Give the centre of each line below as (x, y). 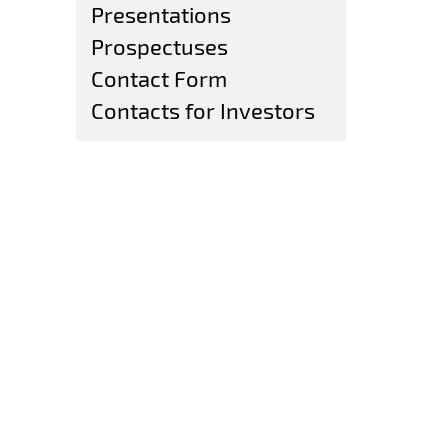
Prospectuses (159, 46)
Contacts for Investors (203, 110)
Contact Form (159, 78)
